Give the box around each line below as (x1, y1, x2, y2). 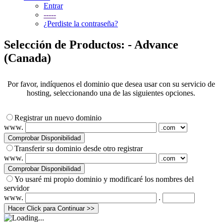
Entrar (44, 1, 63, 10)
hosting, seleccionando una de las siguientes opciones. (27, 88, 195, 97)
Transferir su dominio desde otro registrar (14, 144, 143, 153)
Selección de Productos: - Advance (4, 38, 178, 51)
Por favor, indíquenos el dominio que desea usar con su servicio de (7, 79, 215, 88)
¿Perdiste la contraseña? (44, 19, 118, 28)
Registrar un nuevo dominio (14, 113, 102, 122)
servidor (4, 183, 29, 192)
